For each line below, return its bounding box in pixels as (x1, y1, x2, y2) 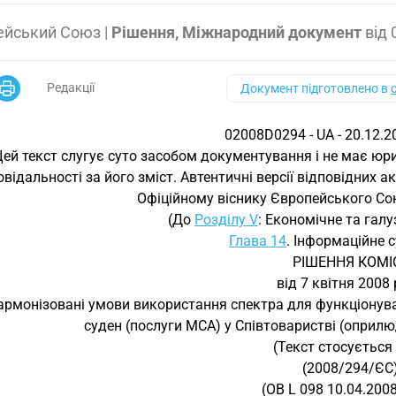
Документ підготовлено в (240, 81, 391, 95)
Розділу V (194, 211, 258, 228)
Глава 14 (229, 232, 286, 249)
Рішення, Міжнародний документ (111, 23, 362, 42)
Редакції (47, 80, 95, 95)
